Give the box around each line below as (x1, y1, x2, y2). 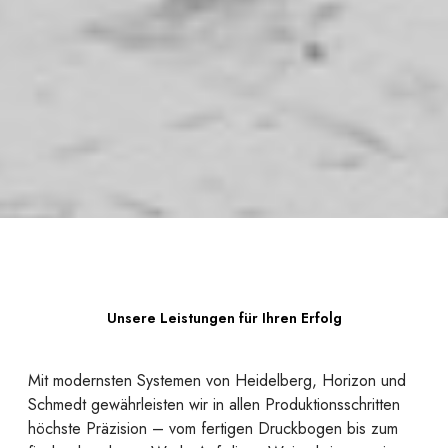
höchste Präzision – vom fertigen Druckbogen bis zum (28, 417, 398, 441)
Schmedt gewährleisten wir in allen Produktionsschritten (28, 393, 400, 417)
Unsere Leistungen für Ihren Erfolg (106, 308, 342, 329)
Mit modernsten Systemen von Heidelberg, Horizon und (28, 369, 406, 393)
